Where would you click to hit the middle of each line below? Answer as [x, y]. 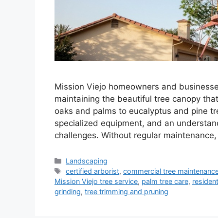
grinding [68, 192]
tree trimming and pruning [127, 192]
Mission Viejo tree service [96, 182]
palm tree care [165, 182]
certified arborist [93, 171]
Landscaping [87, 161]
